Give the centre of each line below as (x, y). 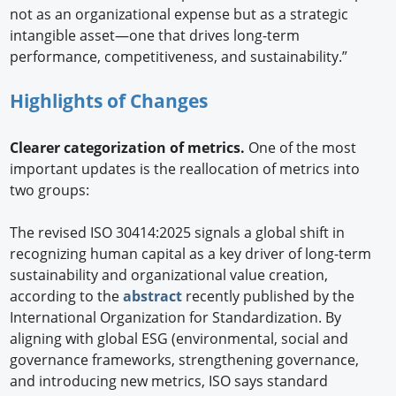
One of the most (303, 147)
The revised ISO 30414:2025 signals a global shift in (178, 232)
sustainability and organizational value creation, (169, 274)
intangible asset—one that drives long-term (155, 35)
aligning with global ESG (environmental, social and (179, 338)
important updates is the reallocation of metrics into (185, 168)
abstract (153, 296)
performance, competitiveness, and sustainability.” (179, 56)
